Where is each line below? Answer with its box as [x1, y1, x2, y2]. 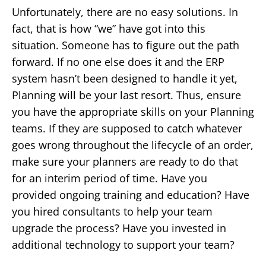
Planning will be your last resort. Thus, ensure [12, 87, 241, 102]
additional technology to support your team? [12, 237, 235, 252]
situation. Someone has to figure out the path [12, 37, 239, 52]
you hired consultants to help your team [12, 204, 213, 218]
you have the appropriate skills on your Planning [12, 104, 254, 119]
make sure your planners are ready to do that [12, 154, 238, 169]
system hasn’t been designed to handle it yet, [12, 71, 237, 85]
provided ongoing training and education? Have [12, 187, 249, 202]
